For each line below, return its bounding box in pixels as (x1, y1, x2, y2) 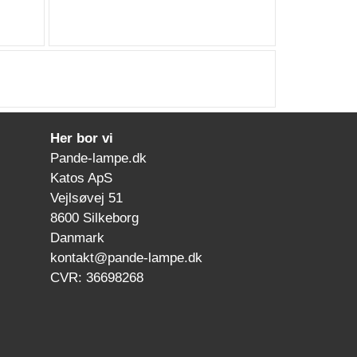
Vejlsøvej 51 (46, 190, 123, 206)
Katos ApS (46, 171, 112, 186)
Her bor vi (46, 131, 113, 146)
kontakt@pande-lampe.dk (46, 250, 202, 265)
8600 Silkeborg (46, 210, 139, 226)
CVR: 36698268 (46, 270, 143, 285)
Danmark (46, 230, 104, 245)
